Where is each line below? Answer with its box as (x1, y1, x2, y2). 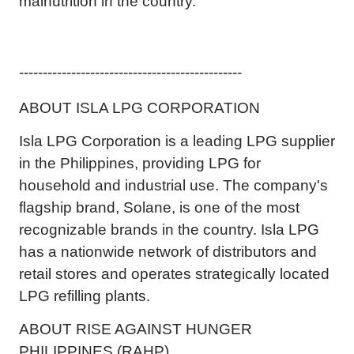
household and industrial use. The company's (19, 177, 328, 194)
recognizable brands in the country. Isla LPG (19, 221, 319, 238)
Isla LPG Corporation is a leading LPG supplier (19, 133, 335, 149)
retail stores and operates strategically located (19, 265, 330, 282)
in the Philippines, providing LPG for (19, 155, 261, 171)
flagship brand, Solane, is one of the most (19, 199, 299, 216)
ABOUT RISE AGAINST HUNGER (19, 321, 252, 337)
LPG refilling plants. (19, 288, 150, 304)
